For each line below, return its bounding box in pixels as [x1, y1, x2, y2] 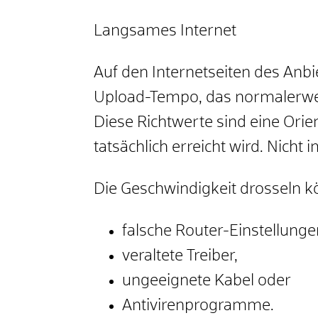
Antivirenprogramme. [122, 298, 274, 314]
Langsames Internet [94, 23, 236, 40]
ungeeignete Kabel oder [122, 273, 291, 290]
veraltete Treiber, [122, 248, 238, 265]
